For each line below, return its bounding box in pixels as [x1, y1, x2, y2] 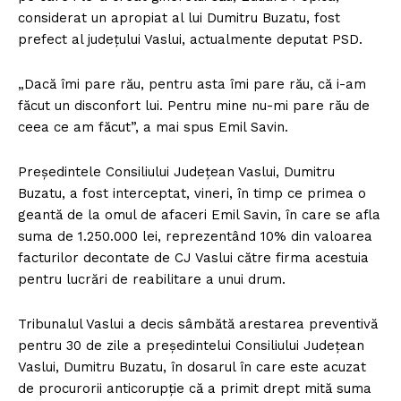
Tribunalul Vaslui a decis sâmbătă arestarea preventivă [18, 316, 378, 333]
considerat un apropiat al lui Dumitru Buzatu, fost [18, 10, 340, 27]
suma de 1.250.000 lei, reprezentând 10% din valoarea [18, 228, 372, 245]
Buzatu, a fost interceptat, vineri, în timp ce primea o [18, 185, 366, 202]
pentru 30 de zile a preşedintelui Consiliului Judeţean [18, 337, 364, 354]
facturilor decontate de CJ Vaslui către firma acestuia [18, 250, 369, 267]
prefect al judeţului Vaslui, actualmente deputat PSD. [18, 31, 363, 48]
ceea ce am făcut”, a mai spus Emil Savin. [18, 119, 288, 136]
